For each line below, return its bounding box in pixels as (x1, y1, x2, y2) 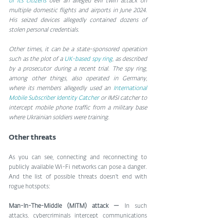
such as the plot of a (9, 56, 64, 62)
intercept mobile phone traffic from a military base (9, 105, 147, 111)
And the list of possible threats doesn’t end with (9, 174, 147, 180)
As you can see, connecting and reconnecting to (9, 154, 147, 161)
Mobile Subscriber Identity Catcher (9, 95, 99, 101)
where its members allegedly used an (9, 85, 113, 91)
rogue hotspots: (9, 183, 50, 190)
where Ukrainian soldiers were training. (9, 114, 109, 121)
